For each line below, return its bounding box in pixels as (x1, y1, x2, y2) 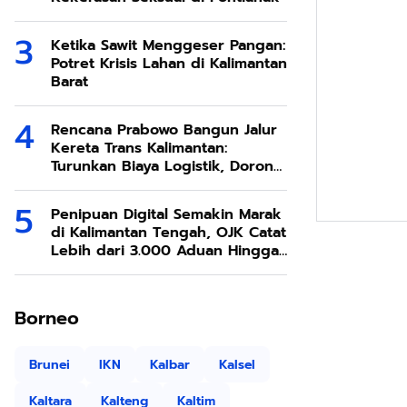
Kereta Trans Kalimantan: (51, 137, 227, 159)
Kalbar (150, 354, 190, 374)
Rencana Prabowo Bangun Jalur (51, 119, 277, 141)
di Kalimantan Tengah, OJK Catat (51, 222, 286, 243)
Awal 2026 (51, 258, 124, 280)
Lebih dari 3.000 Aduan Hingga (51, 240, 279, 262)
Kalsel (219, 354, 255, 374)
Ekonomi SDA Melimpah (51, 174, 218, 195)
